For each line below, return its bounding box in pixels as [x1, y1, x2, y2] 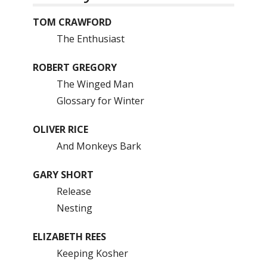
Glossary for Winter [57, 94, 149, 107]
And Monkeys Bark [57, 139, 141, 153]
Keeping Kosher [57, 247, 128, 260]
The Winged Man [57, 77, 133, 91]
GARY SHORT [33, 168, 94, 181]
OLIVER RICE [33, 123, 88, 136]
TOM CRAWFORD [33, 15, 111, 29]
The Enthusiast [57, 32, 125, 45]
